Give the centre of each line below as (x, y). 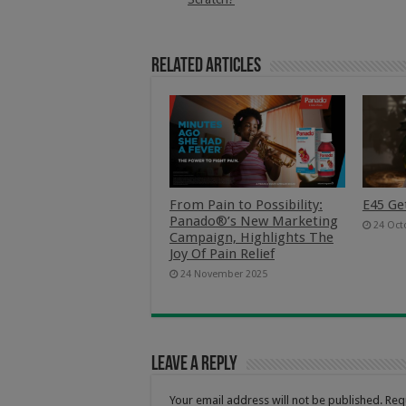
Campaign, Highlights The (251, 238)
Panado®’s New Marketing (254, 222)
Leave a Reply (194, 365)
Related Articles (206, 67)
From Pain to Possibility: (246, 205)
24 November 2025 (224, 275)
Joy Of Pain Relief (222, 254)
